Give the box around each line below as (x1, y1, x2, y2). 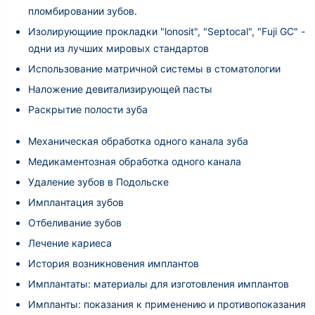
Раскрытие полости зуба (28, 103, 148, 115)
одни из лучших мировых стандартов (28, 41, 209, 54)
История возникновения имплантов (28, 257, 199, 269)
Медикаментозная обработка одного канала (28, 155, 241, 167)
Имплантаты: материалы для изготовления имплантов (28, 277, 289, 290)
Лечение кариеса (28, 236, 112, 249)
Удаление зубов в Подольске (28, 175, 169, 188)
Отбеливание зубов (28, 216, 122, 229)
